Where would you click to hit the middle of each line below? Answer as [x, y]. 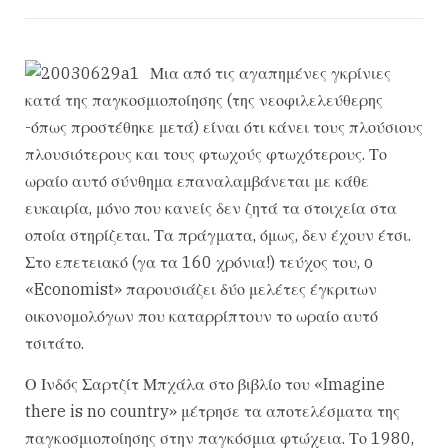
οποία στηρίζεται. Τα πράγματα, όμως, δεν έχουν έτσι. [218, 235]
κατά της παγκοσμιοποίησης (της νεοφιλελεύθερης [204, 100]
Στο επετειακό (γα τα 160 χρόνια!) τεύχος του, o [199, 262]
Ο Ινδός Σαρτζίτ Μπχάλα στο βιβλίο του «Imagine [205, 384]
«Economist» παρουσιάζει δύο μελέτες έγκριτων [201, 289]
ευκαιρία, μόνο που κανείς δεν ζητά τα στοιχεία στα [211, 208]
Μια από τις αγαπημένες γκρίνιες [270, 73]
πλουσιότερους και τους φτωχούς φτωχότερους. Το [206, 154]
